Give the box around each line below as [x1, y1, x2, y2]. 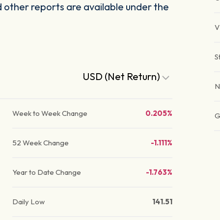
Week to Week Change [12, 109, 88, 118]
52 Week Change [12, 138, 69, 148]
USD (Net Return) [83, 70, 163, 83]
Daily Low [12, 197, 45, 207]
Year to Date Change [12, 167, 82, 177]
